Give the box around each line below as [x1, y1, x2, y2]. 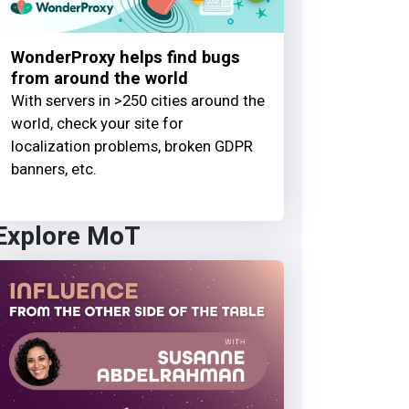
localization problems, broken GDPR [10, 136, 253, 155]
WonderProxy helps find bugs [10, 45, 240, 70]
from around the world [10, 66, 188, 91]
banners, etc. [10, 159, 97, 178]
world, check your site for [10, 113, 184, 132]
